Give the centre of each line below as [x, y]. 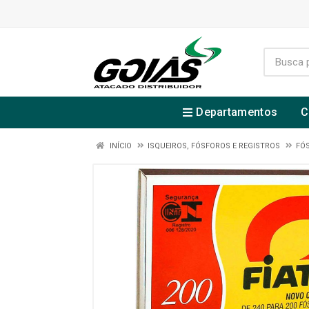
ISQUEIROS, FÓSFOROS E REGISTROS [214, 146]
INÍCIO [120, 146]
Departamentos [237, 112]
